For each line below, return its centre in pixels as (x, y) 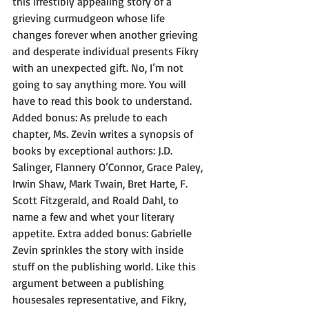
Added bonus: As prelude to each (91, 117)
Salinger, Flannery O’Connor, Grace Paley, (109, 167)
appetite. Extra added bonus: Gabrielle (103, 233)
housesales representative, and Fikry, (101, 299)
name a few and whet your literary (95, 217)
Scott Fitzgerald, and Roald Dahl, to (97, 200)
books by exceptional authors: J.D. (94, 150)
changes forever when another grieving (107, 34)
